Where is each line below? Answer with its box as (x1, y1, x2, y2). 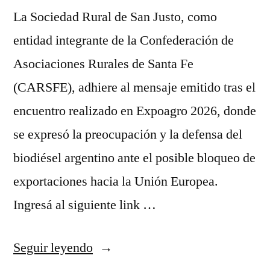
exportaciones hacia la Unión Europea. (13, 173, 218, 190)
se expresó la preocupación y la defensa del (13, 126, 242, 143)
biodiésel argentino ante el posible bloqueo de (13, 149, 256, 167)
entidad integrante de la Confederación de (13, 32, 234, 49)
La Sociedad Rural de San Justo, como (13, 8, 217, 26)
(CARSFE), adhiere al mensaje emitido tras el (13, 79, 256, 96)
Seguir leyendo (13, 239, 93, 257)
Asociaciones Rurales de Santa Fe (13, 55, 193, 73)
